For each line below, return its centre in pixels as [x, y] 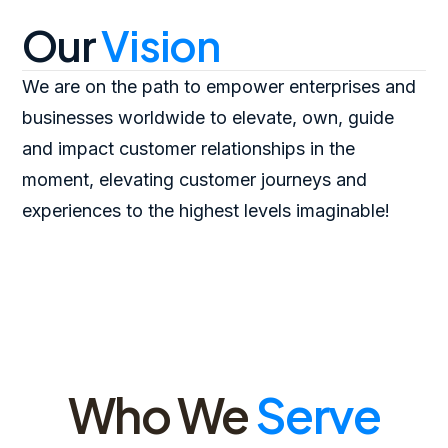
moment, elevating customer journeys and [195, 179]
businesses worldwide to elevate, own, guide [208, 117]
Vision [160, 44]
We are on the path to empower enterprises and [219, 86]
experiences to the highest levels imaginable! [206, 210]
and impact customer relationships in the [189, 148]
